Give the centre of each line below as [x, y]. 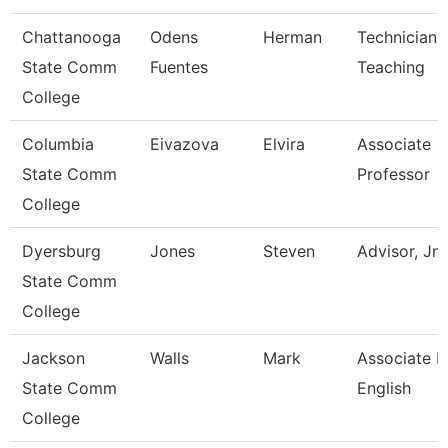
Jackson [53, 358]
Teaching [391, 67]
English [384, 388]
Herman [292, 37]
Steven [289, 251]
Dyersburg [61, 251]
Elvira [284, 144]
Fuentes [179, 67]
